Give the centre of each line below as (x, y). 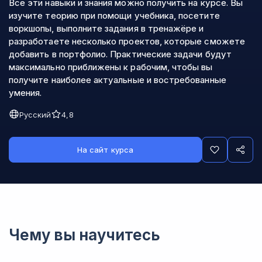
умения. (27, 93)
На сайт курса (105, 150)
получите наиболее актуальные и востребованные (118, 80)
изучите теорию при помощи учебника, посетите (114, 15)
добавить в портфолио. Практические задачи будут (120, 54)
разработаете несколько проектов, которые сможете (127, 41)
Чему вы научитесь (85, 235)
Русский (35, 115)
